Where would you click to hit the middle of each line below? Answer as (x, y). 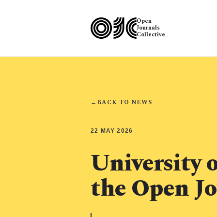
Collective (151, 35)
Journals (148, 28)
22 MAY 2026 (112, 131)
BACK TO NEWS (125, 102)
